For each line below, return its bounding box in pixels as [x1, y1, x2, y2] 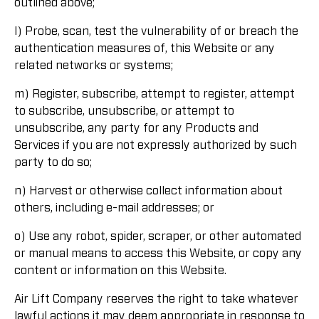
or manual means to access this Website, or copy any [14, 247, 302, 259]
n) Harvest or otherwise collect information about [14, 184, 283, 197]
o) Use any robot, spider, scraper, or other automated [14, 230, 301, 242]
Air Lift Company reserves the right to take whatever [14, 293, 298, 305]
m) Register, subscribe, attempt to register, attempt [14, 88, 295, 100]
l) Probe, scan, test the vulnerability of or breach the [14, 25, 298, 37]
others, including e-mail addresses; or [14, 202, 214, 214]
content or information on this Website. [14, 264, 226, 276]
